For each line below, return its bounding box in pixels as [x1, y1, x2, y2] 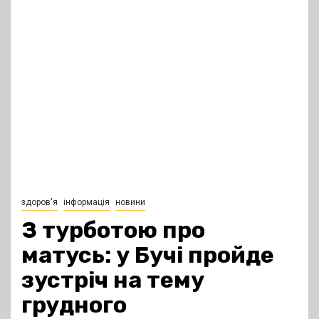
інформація [63, 197, 110, 208]
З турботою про [21, 216, 205, 244]
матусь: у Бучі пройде [21, 241, 274, 269]
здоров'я [21, 197, 58, 208]
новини [115, 197, 145, 208]
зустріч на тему [21, 266, 204, 294]
